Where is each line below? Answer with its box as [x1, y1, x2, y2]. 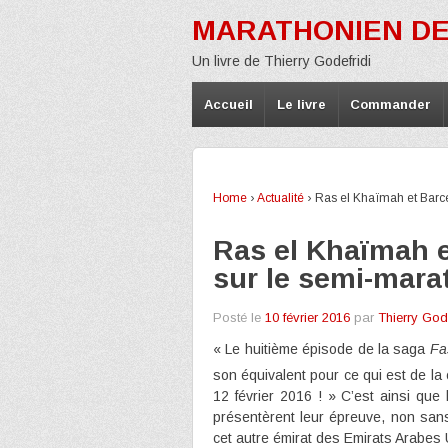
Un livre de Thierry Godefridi [192, 53, 371, 69]
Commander [350, 97, 432, 112]
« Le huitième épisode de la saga [213, 341, 430, 357]
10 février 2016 [265, 310, 350, 325]
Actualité [257, 191, 304, 205]
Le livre [277, 97, 327, 112]
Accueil [203, 97, 253, 112]
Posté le [213, 310, 261, 325]
